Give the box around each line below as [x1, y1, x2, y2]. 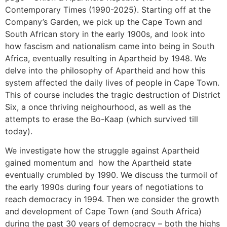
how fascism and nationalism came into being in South [5, 41, 214, 52]
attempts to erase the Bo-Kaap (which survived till [5, 114, 198, 125]
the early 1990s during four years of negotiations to [5, 182, 204, 193]
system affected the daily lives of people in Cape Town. [5, 78, 219, 88]
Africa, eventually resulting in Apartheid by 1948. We [5, 53, 206, 64]
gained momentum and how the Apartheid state [5, 158, 192, 168]
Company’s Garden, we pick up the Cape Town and [5, 17, 202, 27]
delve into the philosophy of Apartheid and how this [5, 65, 205, 76]
